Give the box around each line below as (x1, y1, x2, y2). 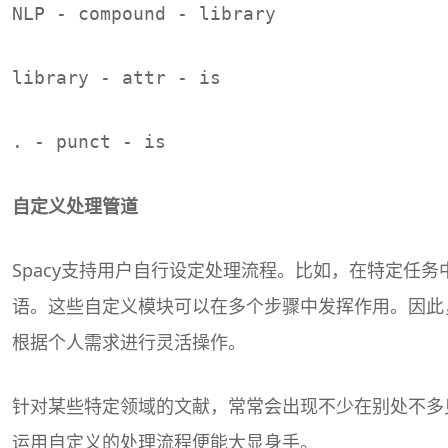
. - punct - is (12, 130, 166, 152)
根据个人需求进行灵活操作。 (12, 329, 246, 354)
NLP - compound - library (12, 2, 276, 24)
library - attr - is (12, 66, 221, 88)
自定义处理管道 (12, 193, 138, 218)
